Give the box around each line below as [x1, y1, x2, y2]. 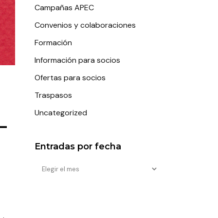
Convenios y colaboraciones [35, 20, 136, 30]
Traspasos [35, 90, 72, 100]
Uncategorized [35, 108, 87, 118]
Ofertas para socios [35, 73, 106, 83]
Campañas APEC [35, 2, 94, 13]
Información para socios [35, 55, 120, 65]
